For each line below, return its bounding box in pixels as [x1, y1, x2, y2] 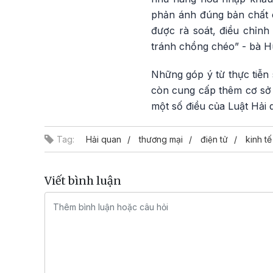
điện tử [200, 134, 228, 145]
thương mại [139, 134, 183, 145]
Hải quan [86, 134, 121, 145]
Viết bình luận [44, 174, 121, 188]
